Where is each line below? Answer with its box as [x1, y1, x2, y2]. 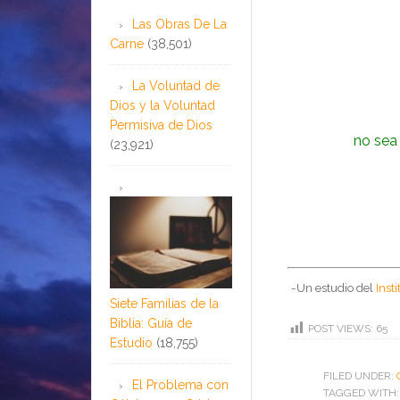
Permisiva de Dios [110, 117, 212, 132]
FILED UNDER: [323, 370, 396, 382]
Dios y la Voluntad [110, 97, 215, 112]
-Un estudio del [291, 280, 376, 295]
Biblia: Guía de [110, 316, 192, 330]
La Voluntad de [132, 78, 220, 93]
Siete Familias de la [110, 296, 219, 311]
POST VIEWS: [308, 322, 373, 336]
